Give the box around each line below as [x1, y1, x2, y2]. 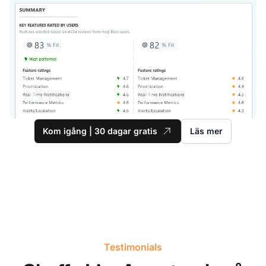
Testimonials [104, 240, 162, 253]
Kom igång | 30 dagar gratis [43, 125, 157, 136]
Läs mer [190, 125, 223, 136]
